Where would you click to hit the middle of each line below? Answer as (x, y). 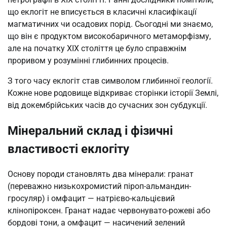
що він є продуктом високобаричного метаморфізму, (109, 36)
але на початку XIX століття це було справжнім (97, 49)
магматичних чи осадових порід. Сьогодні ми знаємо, (110, 24)
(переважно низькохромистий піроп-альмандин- (99, 186)
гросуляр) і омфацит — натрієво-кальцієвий (91, 199)
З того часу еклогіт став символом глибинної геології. (110, 81)
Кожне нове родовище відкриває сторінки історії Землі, (113, 93)
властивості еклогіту (68, 149)
